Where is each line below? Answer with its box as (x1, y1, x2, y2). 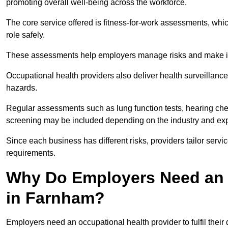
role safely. (6, 31, 47, 40)
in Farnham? (6, 189, 105, 208)
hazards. (6, 83, 39, 93)
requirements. (6, 149, 55, 158)
